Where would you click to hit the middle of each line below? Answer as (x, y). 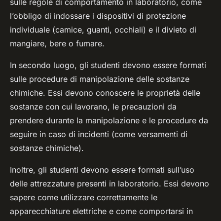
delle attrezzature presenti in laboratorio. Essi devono (110, 184)
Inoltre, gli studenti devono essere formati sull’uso (102, 170)
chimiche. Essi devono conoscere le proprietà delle (105, 93)
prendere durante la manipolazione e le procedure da (109, 121)
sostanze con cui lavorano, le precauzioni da (93, 107)
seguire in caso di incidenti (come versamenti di (99, 134)
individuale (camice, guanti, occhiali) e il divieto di (103, 30)
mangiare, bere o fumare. (57, 44)
